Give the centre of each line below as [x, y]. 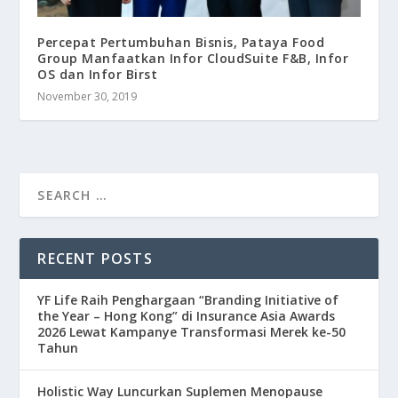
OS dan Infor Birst [98, 75]
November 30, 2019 [88, 97]
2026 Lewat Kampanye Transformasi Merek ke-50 [192, 332]
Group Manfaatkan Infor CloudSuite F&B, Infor [193, 59]
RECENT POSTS [95, 259]
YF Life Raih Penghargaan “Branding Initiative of [188, 300]
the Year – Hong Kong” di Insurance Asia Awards [187, 316]
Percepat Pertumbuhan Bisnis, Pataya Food [181, 43]
